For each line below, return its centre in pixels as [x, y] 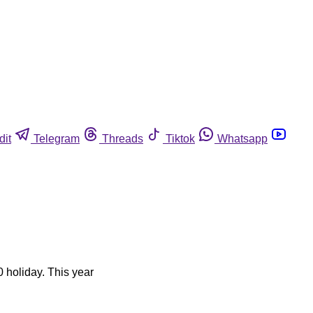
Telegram [57, 138]
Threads [123, 138]
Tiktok [180, 138]
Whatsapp [242, 138]
